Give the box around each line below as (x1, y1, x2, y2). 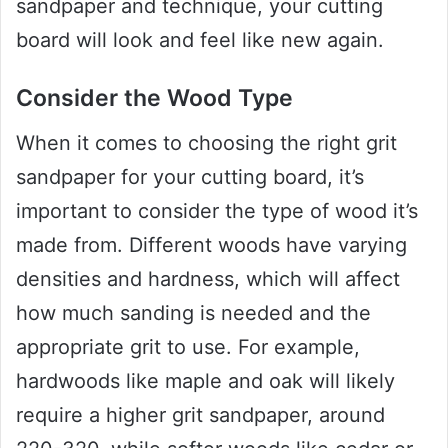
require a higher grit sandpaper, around (16, 402, 385, 427)
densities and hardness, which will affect (16, 266, 400, 291)
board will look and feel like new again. (16, 28, 384, 53)
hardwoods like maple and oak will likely (16, 368, 395, 393)
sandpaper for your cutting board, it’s (16, 164, 364, 189)
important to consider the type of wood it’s (16, 198, 418, 223)
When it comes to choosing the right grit (16, 130, 397, 155)
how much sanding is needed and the (16, 300, 371, 325)
